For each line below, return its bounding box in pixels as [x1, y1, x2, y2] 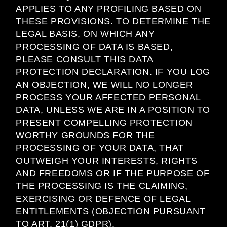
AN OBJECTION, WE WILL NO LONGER [16, 80, 193, 90]
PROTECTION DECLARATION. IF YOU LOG [16, 67, 210, 78]
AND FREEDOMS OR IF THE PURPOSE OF [16, 168, 210, 179]
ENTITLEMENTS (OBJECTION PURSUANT [16, 206, 206, 217]
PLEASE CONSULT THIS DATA [16, 54, 153, 65]
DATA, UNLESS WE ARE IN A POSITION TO [16, 105, 210, 116]
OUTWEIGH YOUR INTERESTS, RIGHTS [16, 156, 198, 166]
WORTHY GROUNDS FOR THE [16, 130, 155, 141]
